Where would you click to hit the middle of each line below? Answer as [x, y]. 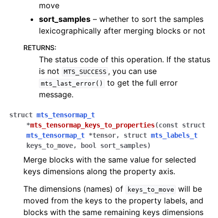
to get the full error [141, 83]
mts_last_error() [72, 83]
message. [56, 94]
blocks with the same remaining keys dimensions [113, 212]
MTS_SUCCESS [85, 72]
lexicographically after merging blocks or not [122, 31]
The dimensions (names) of [74, 189]
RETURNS [39, 47]
